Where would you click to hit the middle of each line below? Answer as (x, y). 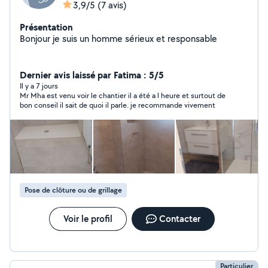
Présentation (46, 27)
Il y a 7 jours (39, 86)
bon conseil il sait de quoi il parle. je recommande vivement (118, 105)
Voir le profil (88, 219)
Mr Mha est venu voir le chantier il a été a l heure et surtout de (123, 95)
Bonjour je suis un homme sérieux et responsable (118, 39)
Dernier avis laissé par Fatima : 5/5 (92, 75)
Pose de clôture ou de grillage (73, 190)
